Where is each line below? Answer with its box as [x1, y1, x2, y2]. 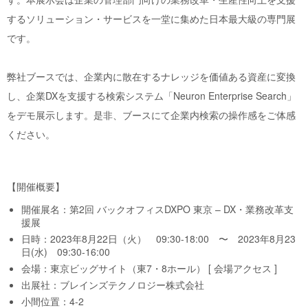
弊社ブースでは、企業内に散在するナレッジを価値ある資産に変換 [7, 69, 296, 84]
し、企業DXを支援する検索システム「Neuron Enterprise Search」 [7, 89, 296, 103]
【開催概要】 [7, 179, 65, 194]
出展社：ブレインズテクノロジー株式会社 [21, 278, 204, 292]
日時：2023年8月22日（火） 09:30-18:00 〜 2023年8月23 [21, 232, 296, 246]
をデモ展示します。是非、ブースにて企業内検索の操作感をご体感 [7, 108, 296, 122]
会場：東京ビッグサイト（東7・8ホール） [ [21, 261, 214, 276]
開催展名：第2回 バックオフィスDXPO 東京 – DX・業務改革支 [21, 202, 294, 217]
